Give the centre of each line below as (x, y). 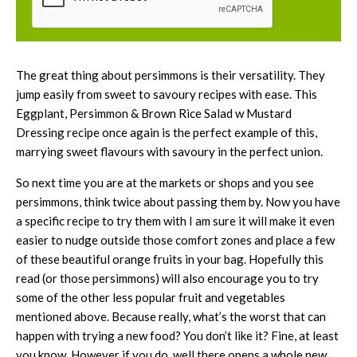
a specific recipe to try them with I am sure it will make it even (175, 220)
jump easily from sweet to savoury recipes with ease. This (167, 94)
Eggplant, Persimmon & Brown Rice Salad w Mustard (154, 113)
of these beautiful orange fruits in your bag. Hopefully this (170, 259)
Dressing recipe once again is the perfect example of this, (167, 132)
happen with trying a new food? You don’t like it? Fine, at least (177, 335)
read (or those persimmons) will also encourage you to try (167, 278)
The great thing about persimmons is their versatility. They (171, 75)
